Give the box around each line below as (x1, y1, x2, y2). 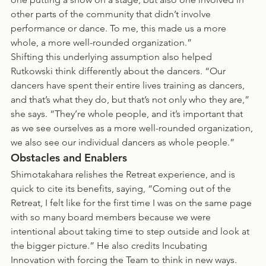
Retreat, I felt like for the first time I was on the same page (11, 197, 254, 208)
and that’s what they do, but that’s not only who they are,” (11, 94, 252, 105)
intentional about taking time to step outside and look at (11, 226, 252, 237)
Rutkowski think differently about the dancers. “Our (11, 65, 228, 77)
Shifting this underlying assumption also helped (11, 51, 214, 62)
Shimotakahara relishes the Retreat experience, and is (11, 169, 237, 180)
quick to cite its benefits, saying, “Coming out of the (11, 183, 233, 194)
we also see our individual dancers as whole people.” (11, 137, 235, 148)
